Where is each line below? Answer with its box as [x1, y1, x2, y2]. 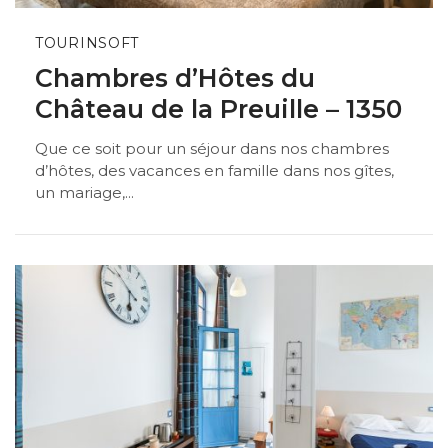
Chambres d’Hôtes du [35, 63, 315, 94]
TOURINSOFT [35, 34, 139, 53]
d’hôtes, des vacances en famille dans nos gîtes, [35, 160, 394, 180]
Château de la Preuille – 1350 [35, 94, 402, 125]
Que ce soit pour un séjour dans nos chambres [35, 138, 389, 158]
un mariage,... [35, 182, 134, 202]
